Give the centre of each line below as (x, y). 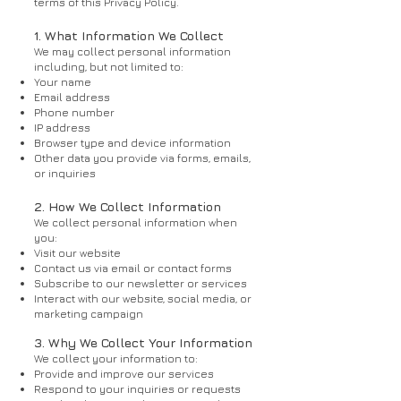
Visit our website (77, 253)
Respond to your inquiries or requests (137, 389)
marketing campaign (89, 314)
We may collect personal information (132, 51)
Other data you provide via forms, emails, (142, 158)
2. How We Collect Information (128, 206)
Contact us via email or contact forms (133, 268)
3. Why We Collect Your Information (143, 342)
